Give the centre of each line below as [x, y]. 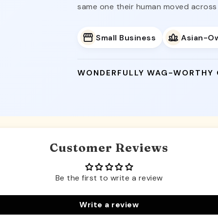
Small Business [126, 37]
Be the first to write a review [109, 178]
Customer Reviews [109, 148]
